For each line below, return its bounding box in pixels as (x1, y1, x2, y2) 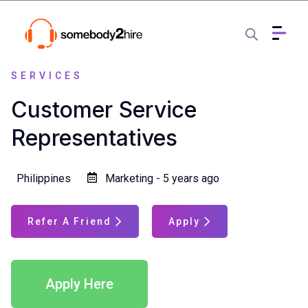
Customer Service (11, 96, 197, 123)
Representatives (11, 124, 177, 151)
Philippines (16, 171, 71, 185)
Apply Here (45, 275, 113, 292)
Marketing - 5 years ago (105, 171, 219, 185)
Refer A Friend (27, 215, 111, 227)
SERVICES (11, 70, 83, 81)
